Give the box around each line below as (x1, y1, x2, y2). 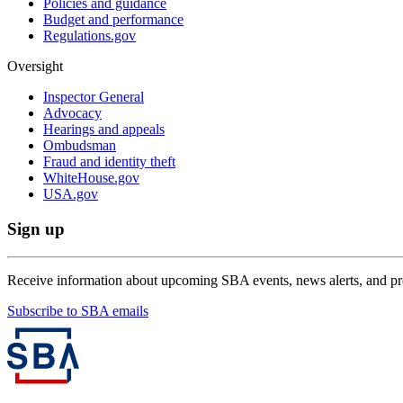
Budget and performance (43, 12, 184, 28)
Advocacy (43, 105, 102, 121)
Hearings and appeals (43, 121, 165, 138)
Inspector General (43, 89, 144, 105)
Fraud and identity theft (43, 154, 175, 170)
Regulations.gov (43, 28, 136, 44)
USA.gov (43, 186, 98, 202)
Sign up (7, 219, 65, 238)
